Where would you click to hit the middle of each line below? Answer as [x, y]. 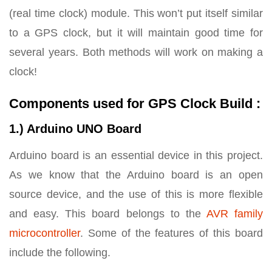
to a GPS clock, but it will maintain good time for [136, 32]
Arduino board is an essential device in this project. [136, 155]
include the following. [60, 252]
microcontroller [45, 233]
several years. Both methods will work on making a [136, 52]
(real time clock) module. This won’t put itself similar [136, 13]
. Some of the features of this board [172, 233]
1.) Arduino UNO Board [75, 128]
